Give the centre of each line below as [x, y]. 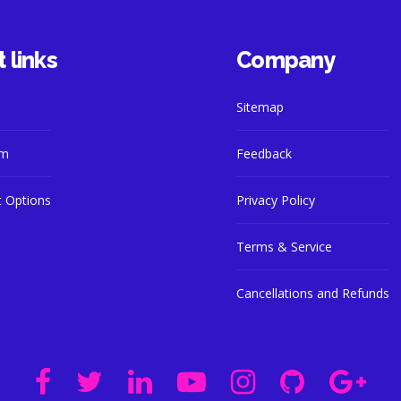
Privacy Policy [276, 200]
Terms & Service [284, 247]
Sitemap [260, 107]
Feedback [264, 154]
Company [286, 60]
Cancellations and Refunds [313, 293]
